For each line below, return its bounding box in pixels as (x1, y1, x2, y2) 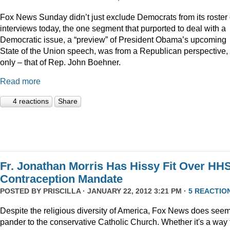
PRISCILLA (43, 187, 81, 196)
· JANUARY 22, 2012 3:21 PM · (81, 187, 188, 196)
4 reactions (13, 97, 49, 106)
